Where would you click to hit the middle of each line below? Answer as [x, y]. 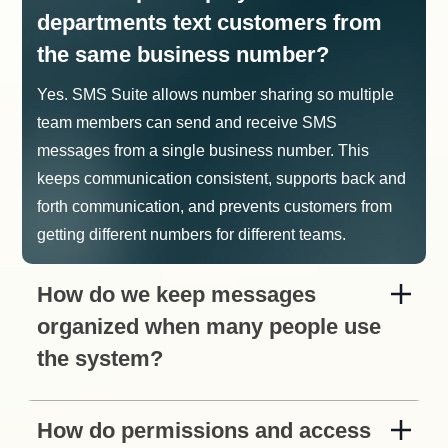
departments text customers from [210, 23]
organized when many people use [209, 327]
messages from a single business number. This [203, 151]
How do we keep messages [177, 295]
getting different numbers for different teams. [192, 235]
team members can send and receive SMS [187, 123]
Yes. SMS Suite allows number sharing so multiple [216, 95]
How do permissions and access [204, 431]
